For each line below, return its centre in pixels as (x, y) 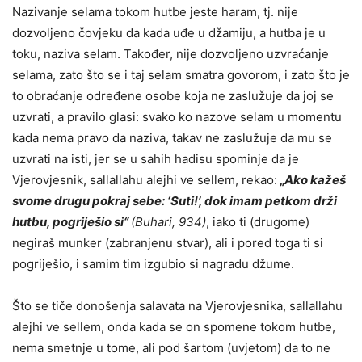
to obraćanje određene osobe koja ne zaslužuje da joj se (173, 96)
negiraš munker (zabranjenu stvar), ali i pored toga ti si (168, 243)
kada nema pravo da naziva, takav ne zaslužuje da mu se (172, 138)
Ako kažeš (315, 180)
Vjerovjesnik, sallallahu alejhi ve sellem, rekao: (145, 180)
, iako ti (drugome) (258, 222)
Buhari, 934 (168, 222)
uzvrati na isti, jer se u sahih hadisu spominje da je (156, 159)
